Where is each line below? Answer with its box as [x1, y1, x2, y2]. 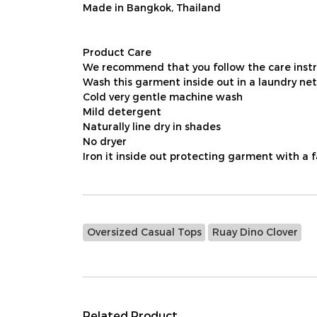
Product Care [83, 46, 151, 58]
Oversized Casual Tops [86, 226, 202, 238]
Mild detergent [83, 105, 161, 117]
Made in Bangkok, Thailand [83, 1, 221, 13]
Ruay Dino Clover [212, 226, 298, 238]
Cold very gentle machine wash [83, 91, 243, 103]
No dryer [83, 135, 127, 147]
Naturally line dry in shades [83, 120, 221, 132]
